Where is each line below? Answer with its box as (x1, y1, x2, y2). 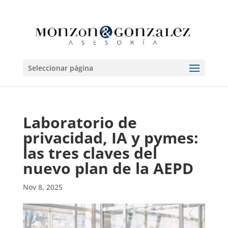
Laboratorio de (22, 112, 137, 133)
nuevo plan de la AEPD (22, 158, 193, 179)
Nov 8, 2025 (22, 182, 63, 192)
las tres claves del (22, 142, 157, 163)
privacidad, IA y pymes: (22, 127, 198, 148)
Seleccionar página (27, 63, 93, 73)
